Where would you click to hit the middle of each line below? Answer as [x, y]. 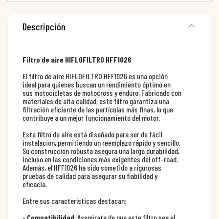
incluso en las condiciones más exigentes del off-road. [100, 159]
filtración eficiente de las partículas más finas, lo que [98, 109]
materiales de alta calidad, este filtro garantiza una [96, 101]
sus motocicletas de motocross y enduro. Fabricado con [102, 92]
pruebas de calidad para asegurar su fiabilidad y [90, 175]
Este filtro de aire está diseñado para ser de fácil [92, 134]
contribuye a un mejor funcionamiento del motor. [91, 117]
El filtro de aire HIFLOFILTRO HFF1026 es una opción [95, 76]
